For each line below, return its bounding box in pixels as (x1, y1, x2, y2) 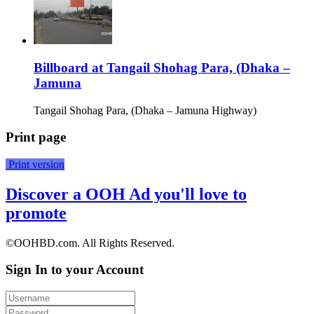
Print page (6, 130, 66, 145)
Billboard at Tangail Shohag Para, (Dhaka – (34, 60, 290, 75)
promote (6, 203, 67, 222)
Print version (6, 158, 64, 170)
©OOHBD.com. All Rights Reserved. (6, 236, 175, 249)
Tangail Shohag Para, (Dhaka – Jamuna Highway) (34, 104, 257, 116)
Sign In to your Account (6, 262, 144, 278)
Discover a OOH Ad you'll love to (6, 184, 247, 203)
